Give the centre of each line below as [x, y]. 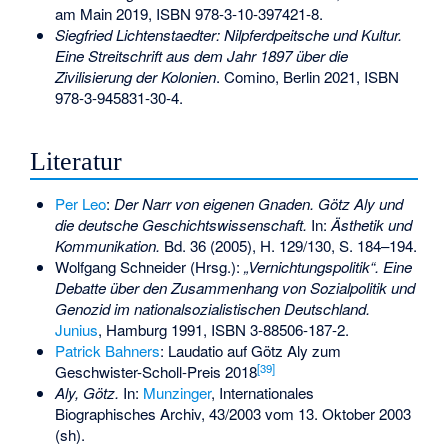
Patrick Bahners [107, 351]
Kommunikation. [107, 246]
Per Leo [80, 204]
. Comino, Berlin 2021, [289, 76]
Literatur [76, 162]
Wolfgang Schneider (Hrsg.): [149, 267]
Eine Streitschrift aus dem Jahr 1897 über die [201, 55]
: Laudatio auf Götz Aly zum [250, 351]
